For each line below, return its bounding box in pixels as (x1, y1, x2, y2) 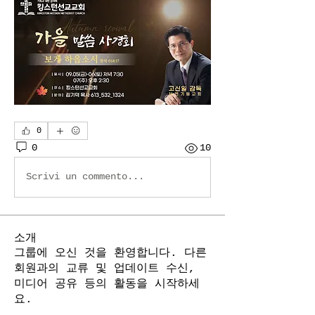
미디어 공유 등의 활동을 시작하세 (14, 277, 200, 290)
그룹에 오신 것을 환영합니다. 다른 (14, 246, 207, 259)
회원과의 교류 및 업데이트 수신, (14, 262, 195, 275)
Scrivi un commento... (26, 171, 144, 183)
